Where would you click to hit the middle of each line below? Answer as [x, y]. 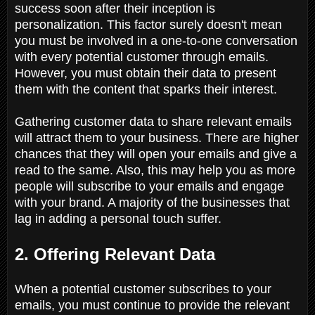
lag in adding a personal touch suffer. [120, 218]
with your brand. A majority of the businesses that [152, 202]
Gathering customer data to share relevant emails [153, 121]
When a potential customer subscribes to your [143, 289]
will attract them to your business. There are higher [157, 137]
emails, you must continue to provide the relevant [152, 305]
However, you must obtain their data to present [146, 73]
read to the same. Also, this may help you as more [155, 170]
